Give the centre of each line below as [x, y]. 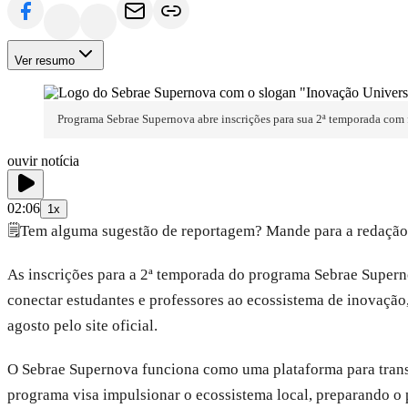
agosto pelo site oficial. [82, 325]
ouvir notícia [43, 160]
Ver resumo [45, 61]
